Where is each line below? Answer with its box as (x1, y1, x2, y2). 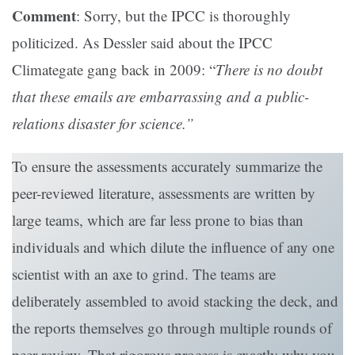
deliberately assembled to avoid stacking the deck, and (12, 291, 338, 311)
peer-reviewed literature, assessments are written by (12, 183, 315, 204)
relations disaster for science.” (12, 113, 194, 134)
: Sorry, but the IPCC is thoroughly (76, 6, 291, 26)
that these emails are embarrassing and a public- (12, 86, 309, 107)
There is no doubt (216, 59, 323, 80)
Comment (12, 5, 76, 27)
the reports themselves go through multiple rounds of (12, 318, 332, 338)
